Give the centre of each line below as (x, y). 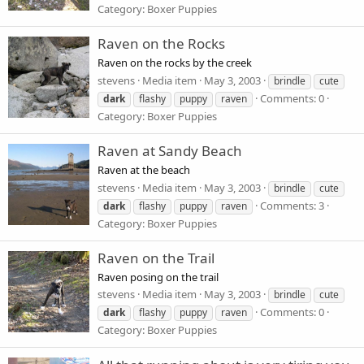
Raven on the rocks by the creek (175, 63)
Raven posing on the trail (158, 277)
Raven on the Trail (156, 258)
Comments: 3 (292, 205)
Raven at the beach (144, 170)
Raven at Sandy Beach (170, 151)
